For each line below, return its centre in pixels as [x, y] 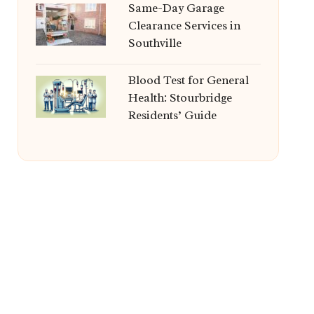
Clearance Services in [184, 26]
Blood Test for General [188, 80]
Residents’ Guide [172, 115]
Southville [155, 43]
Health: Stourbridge [180, 98]
